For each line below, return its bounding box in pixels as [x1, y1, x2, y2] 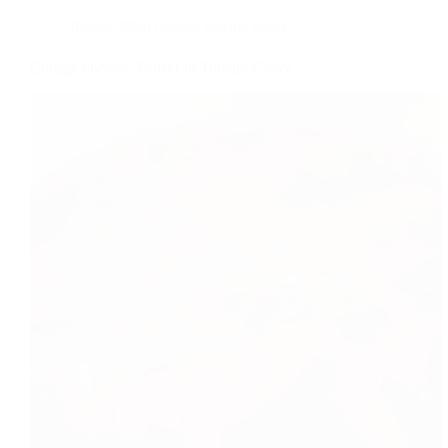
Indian [70, 17, 110, 35]
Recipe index [204, 17, 287, 35]
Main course [118, 17, 196, 35]
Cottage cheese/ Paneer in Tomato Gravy [30, 59, 292, 77]
